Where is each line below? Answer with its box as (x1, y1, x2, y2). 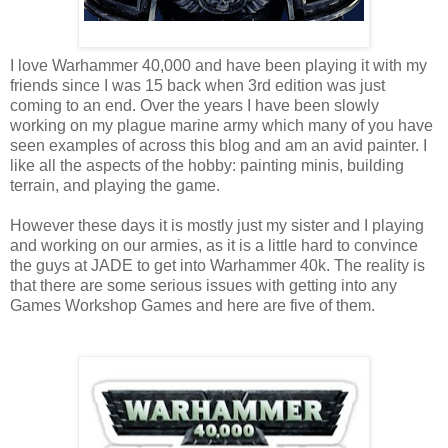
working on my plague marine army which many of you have (10, 116, 433, 134)
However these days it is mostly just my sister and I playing (10, 216, 424, 234)
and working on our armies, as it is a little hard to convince (10, 236, 418, 254)
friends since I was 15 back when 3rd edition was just (10, 76, 385, 94)
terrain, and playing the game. (10, 176, 220, 194)
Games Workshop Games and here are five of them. (10, 296, 375, 314)
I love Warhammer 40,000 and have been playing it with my (10, 56, 427, 74)
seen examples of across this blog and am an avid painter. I (10, 136, 427, 154)
